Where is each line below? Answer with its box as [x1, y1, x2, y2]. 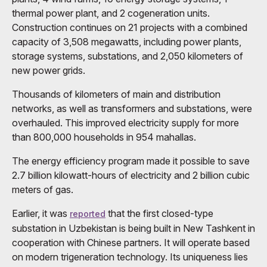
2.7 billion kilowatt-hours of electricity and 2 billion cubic [12, 169, 250, 181]
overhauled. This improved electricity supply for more [12, 116, 239, 129]
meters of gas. [12, 183, 73, 195]
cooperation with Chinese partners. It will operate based [12, 236, 250, 249]
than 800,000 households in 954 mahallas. [12, 131, 196, 143]
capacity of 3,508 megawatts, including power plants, [12, 35, 241, 48]
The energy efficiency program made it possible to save [12, 154, 250, 167]
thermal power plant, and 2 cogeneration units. [12, 7, 210, 19]
